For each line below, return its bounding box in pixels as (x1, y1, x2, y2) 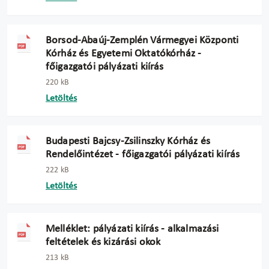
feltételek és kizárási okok (46, 237, 161, 248)
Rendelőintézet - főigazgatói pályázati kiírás (46, 149, 240, 160)
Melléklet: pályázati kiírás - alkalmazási (46, 223, 219, 235)
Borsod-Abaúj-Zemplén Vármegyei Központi (46, 35, 239, 46)
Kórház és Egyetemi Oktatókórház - (46, 48, 202, 59)
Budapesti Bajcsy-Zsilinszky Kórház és (46, 136, 210, 147)
